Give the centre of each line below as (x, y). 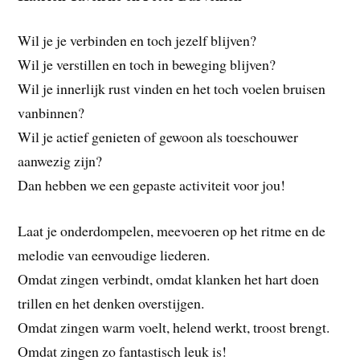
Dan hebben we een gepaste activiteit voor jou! (152, 185)
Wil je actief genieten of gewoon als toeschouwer (158, 137)
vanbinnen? (51, 113)
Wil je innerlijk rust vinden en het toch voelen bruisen (172, 89)
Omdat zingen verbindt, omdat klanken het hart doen (169, 279)
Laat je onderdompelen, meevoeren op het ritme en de (172, 231)
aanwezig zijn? (60, 161)
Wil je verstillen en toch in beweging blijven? (147, 65)
